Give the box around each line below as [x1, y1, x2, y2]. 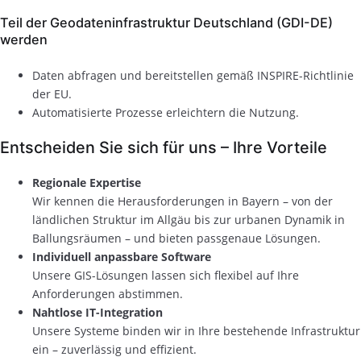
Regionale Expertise [32, 175, 141, 191]
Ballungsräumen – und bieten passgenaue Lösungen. [32, 230, 321, 247]
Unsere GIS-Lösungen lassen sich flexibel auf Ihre [32, 268, 299, 284]
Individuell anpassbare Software [32, 249, 211, 265]
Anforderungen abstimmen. [32, 286, 183, 302]
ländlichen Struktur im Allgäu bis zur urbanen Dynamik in [32, 212, 345, 228]
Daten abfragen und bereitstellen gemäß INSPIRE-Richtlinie [32, 67, 354, 83]
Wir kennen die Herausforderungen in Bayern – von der [32, 193, 333, 210]
